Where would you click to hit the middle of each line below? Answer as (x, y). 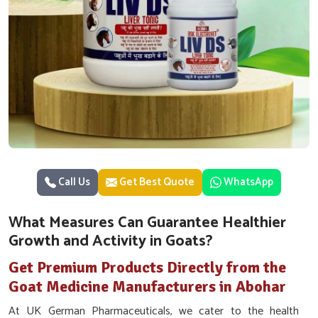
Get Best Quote (156, 182)
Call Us (73, 182)
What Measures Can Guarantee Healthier (147, 223)
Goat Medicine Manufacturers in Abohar (147, 286)
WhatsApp (248, 182)
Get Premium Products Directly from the (147, 267)
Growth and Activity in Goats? (111, 241)
